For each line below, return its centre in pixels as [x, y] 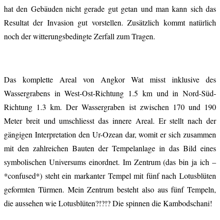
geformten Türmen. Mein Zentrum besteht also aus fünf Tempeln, [110, 189]
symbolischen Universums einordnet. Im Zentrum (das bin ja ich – [110, 162]
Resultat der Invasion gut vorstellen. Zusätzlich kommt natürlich [110, 22]
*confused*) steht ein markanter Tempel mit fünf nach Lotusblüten [110, 175]
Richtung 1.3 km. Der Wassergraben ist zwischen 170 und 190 [110, 107]
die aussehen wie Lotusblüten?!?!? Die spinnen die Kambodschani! [108, 203]
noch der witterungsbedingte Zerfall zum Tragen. [80, 36]
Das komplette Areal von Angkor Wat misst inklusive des [110, 79]
